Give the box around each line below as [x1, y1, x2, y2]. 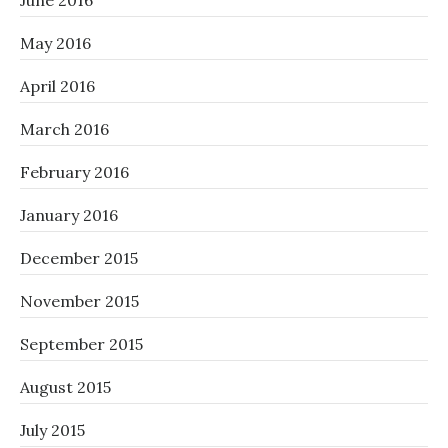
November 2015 [20, 291, 139, 311]
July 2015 [20, 420, 85, 440]
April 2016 [20, 76, 95, 96]
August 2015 [20, 377, 111, 397]
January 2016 [20, 205, 118, 225]
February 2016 [20, 162, 129, 182]
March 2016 [20, 119, 109, 139]
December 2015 [20, 248, 138, 268]
